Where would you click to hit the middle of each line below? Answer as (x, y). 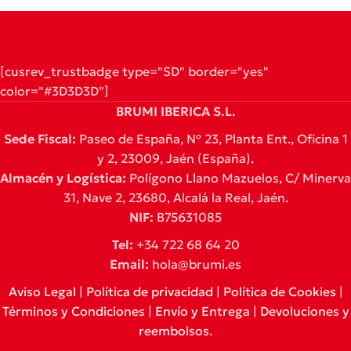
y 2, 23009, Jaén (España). (175, 158)
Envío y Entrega (202, 311)
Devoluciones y (304, 311)
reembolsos (174, 330)
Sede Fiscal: (40, 138)
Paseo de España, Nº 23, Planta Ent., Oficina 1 (212, 138)
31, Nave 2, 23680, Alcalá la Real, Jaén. (175, 197)
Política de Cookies (279, 291)
